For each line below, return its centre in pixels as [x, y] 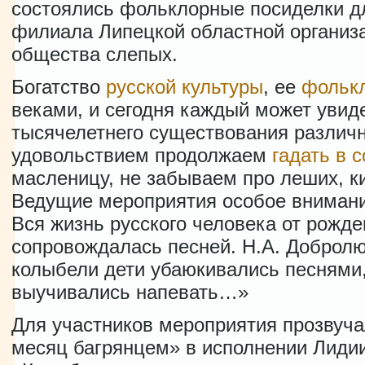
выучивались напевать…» [130, 292]
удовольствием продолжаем [142, 155]
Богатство [59, 87]
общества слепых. [95, 54]
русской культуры [185, 87]
